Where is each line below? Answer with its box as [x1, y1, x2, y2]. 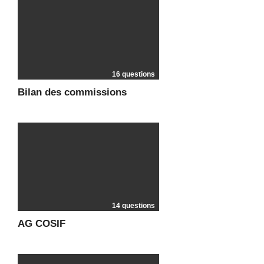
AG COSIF [18, 218, 65, 229]
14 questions [112, 202, 155, 210]
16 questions [112, 70, 155, 78]
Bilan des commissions [18, 87, 127, 98]
